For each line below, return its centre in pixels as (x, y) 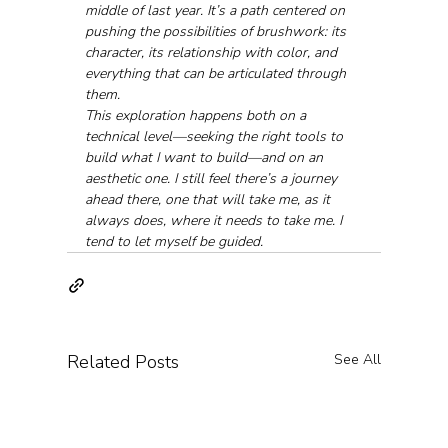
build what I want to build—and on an (205, 157)
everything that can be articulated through (217, 73)
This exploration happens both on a (197, 115)
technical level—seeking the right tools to (215, 136)
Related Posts (122, 361)
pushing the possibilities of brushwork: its (217, 31)
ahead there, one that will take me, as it (209, 199)
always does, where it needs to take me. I (215, 220)
